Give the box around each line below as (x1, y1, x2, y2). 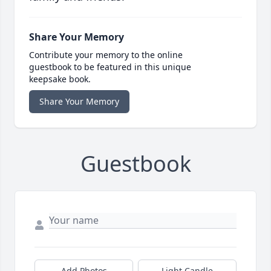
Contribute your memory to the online (29, 49, 183, 61)
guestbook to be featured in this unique (29, 61, 191, 73)
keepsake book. (29, 73, 91, 85)
